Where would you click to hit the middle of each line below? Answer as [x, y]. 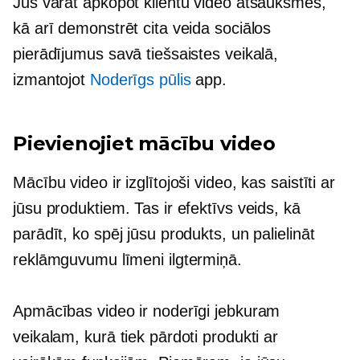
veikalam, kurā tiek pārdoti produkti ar [146, 336]
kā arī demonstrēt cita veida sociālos [142, 28]
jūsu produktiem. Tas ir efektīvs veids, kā [157, 208]
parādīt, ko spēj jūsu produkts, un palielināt [164, 233]
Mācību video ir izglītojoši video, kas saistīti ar [174, 182]
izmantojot [51, 79]
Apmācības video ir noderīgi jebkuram [147, 311]
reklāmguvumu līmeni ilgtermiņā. [127, 259]
